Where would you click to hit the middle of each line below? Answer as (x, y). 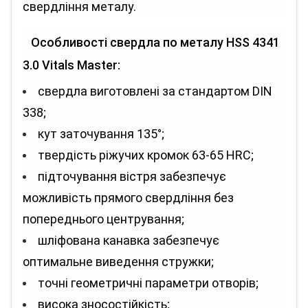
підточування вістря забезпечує (132, 176)
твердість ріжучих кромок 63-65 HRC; (146, 155)
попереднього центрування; (103, 219)
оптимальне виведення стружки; (118, 262)
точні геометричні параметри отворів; (148, 283)
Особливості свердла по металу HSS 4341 (151, 42)
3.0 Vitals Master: (71, 65)
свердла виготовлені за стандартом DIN (155, 91)
